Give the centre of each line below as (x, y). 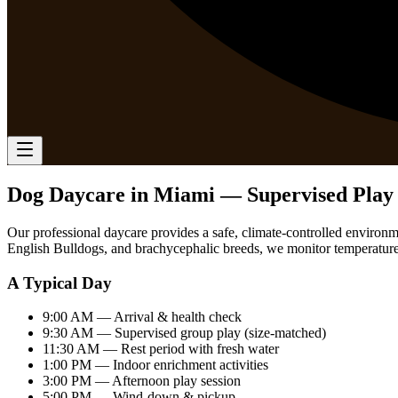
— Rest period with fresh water (189, 349)
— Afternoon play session (166, 381)
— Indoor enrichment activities (180, 365)
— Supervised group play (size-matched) (210, 333)
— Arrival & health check (167, 317)
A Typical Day (60, 283)
